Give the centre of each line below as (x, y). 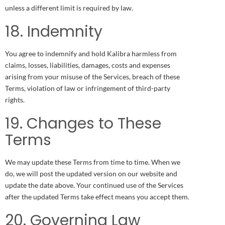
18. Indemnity (54, 31)
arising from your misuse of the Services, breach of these (92, 76)
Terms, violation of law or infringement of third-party (88, 88)
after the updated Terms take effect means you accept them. (97, 196)
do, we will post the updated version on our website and (91, 173)
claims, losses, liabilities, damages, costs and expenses (88, 65)
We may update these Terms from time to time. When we (93, 162)
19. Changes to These (83, 123)
